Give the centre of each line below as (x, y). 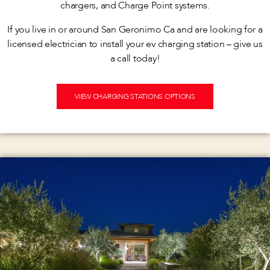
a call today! (135, 59)
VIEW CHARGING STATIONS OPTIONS (135, 97)
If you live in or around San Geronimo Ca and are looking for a (135, 30)
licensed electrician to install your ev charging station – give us (135, 44)
